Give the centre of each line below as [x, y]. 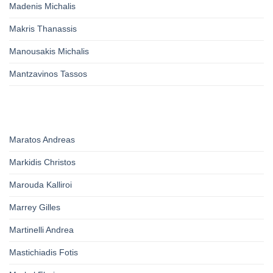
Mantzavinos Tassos [48, 74]
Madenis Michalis [42, 6]
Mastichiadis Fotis [44, 253]
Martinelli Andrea [41, 230]
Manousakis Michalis [49, 51]
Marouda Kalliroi [41, 185]
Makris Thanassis [43, 29]
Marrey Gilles [35, 207]
